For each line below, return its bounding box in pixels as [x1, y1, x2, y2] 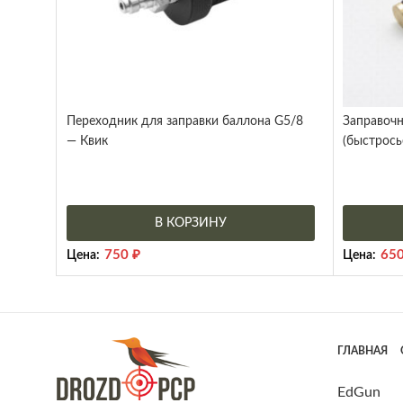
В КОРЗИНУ [155, 216, 227, 229]
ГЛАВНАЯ [336, 345, 388, 356]
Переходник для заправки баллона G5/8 [67, 114, 303, 128]
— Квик [67, 134, 108, 148]
